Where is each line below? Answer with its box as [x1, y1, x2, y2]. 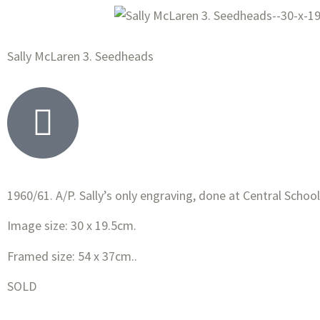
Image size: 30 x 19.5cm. [7, 217, 136, 234]
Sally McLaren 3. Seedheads [7, 47, 154, 64]
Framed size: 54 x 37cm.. [7, 247, 137, 264]
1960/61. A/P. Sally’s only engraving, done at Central [7, 186, 284, 204]
